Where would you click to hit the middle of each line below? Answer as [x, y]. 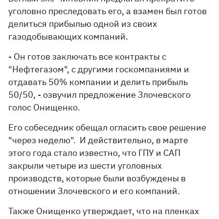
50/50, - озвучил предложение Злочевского [100, 95]
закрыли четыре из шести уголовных [85, 165]
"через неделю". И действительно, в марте [99, 140]
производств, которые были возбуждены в [97, 178]
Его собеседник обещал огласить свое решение [108, 127]
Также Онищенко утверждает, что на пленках [104, 211]
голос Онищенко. [44, 107]
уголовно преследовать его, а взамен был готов [108, 11]
